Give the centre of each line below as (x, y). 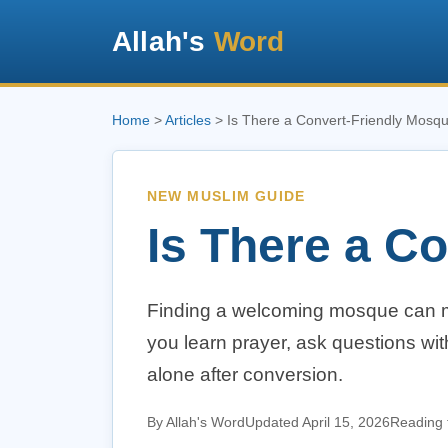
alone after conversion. (245, 374)
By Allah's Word (196, 422)
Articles (188, 120)
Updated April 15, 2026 (317, 422)
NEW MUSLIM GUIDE (226, 196)
